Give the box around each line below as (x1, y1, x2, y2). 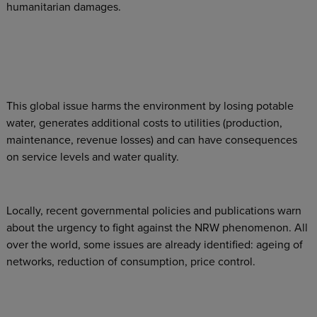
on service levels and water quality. (6, 150, 179, 164)
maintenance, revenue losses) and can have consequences (6, 133, 297, 147)
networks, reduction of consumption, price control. (6, 255, 255, 269)
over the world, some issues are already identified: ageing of (6, 238, 303, 252)
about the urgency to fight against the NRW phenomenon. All (6, 221, 308, 235)
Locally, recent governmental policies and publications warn (6, 204, 301, 218)
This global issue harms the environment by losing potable (6, 99, 294, 113)
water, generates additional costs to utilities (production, (6, 116, 282, 130)
